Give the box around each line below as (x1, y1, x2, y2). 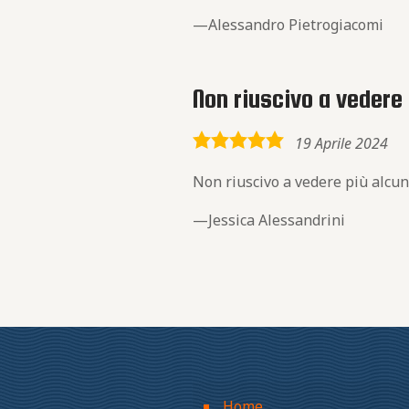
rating (192, 158, 235, 178)
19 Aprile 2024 (295, 133, 389, 153)
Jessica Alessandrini (208, 210, 346, 230)
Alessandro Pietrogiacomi (208, 15, 384, 35)
